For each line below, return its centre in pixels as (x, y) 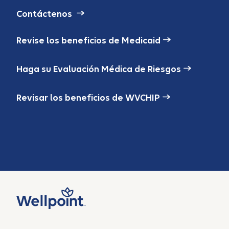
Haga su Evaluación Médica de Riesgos (99, 70)
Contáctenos (45, 14)
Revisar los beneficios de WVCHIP (88, 98)
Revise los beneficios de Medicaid (88, 41)
